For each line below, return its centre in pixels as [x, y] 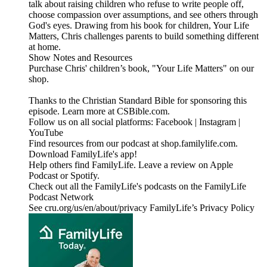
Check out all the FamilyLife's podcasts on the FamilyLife [137, 187]
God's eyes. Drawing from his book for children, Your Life [139, 26]
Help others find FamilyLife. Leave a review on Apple [131, 165]
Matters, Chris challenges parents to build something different [144, 36]
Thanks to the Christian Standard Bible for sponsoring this [138, 101]
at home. [45, 47]
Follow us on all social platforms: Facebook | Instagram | [134, 122]
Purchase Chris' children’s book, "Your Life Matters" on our [141, 69]
